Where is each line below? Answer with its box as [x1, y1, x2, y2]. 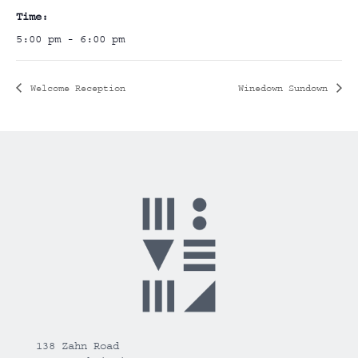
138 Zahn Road [35, 340, 119, 353]
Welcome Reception [25, 83, 125, 94]
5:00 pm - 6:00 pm [16, 33, 125, 46]
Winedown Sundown [238, 83, 333, 94]
